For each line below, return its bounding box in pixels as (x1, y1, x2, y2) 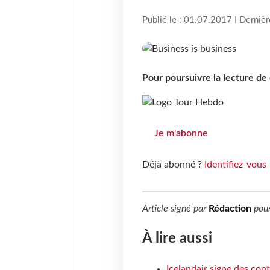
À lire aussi (142, 231, 212, 246)
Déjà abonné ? (142, 160, 204, 170)
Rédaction (208, 204, 251, 214)
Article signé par (142, 204, 209, 214)
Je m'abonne (154, 128, 208, 139)
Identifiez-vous (204, 160, 266, 170)
